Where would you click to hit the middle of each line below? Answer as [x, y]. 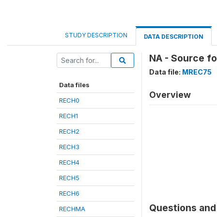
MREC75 [197, 72]
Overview [170, 95]
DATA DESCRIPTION [174, 37]
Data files [74, 85]
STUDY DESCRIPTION [96, 35]
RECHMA [72, 209]
